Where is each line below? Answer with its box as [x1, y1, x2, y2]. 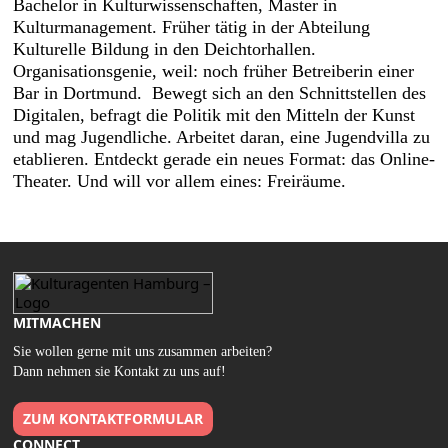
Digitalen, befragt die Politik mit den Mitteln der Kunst [13, 105, 415, 125]
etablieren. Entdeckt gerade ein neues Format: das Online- [13, 149, 435, 169]
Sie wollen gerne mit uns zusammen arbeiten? [13, 344, 272, 359]
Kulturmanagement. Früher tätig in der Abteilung [13, 17, 370, 37]
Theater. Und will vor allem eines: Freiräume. [13, 171, 346, 191]
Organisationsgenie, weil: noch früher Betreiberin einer [13, 61, 414, 81]
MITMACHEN [13, 313, 101, 332]
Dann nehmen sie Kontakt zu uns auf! [13, 364, 226, 379]
